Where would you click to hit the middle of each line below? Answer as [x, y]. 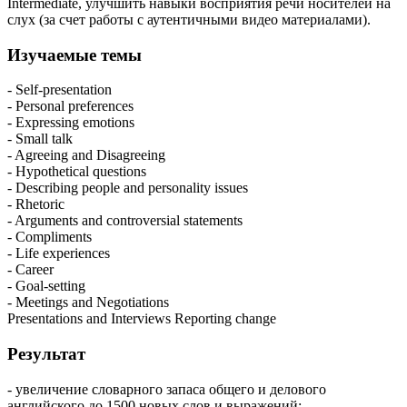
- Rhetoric [36, 204]
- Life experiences [59, 253]
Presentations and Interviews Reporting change [142, 319]
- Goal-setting [46, 286]
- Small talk [40, 139]
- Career [30, 270]
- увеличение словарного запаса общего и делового [167, 389]
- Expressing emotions [71, 123]
